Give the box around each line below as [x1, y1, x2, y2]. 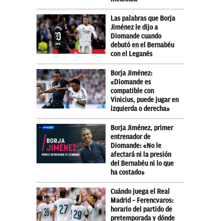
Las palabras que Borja [110, 14, 175, 22]
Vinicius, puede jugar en [110, 96, 179, 104]
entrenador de [110, 133, 150, 141]
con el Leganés [110, 50, 152, 58]
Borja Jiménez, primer [110, 124, 173, 132]
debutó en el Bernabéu [110, 41, 174, 49]
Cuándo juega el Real [110, 187, 170, 195]
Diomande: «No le [110, 142, 161, 149]
